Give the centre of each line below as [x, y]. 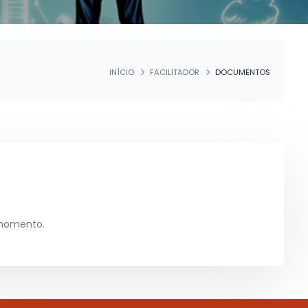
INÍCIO [121, 72]
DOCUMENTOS [242, 72]
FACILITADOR [174, 72]
